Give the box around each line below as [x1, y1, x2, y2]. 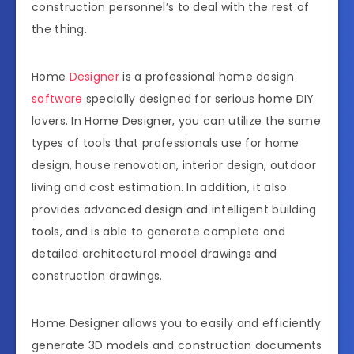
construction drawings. [32, 268, 163, 284]
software [32, 91, 83, 107]
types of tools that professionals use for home [32, 135, 299, 152]
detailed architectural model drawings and [32, 246, 277, 262]
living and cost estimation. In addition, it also [32, 179, 288, 196]
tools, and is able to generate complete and [32, 224, 285, 240]
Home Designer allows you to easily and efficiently [32, 315, 321, 332]
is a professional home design [119, 69, 294, 85]
